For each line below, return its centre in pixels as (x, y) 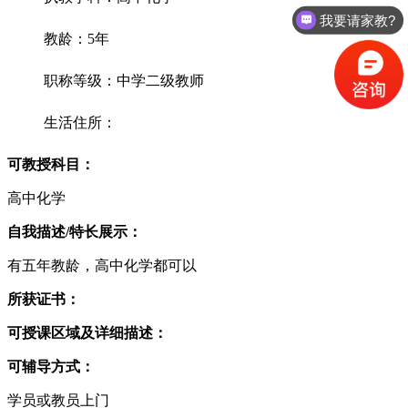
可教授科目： (51, 164)
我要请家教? (358, 20)
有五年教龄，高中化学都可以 (102, 265)
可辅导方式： (51, 367)
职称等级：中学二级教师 (124, 81)
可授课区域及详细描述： (87, 333)
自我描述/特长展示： (75, 232)
